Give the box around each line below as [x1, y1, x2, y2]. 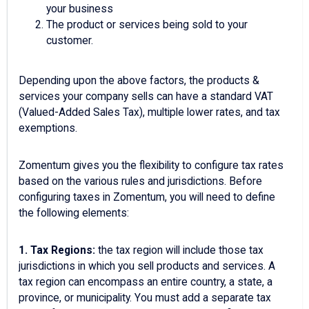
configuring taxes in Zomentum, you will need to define [19, 191, 275, 204]
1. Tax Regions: [19, 244, 98, 257]
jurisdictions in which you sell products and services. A [19, 260, 275, 273]
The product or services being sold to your [46, 19, 248, 32]
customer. [46, 34, 93, 48]
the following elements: [19, 207, 129, 220]
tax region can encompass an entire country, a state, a [19, 276, 272, 289]
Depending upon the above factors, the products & [19, 74, 259, 88]
